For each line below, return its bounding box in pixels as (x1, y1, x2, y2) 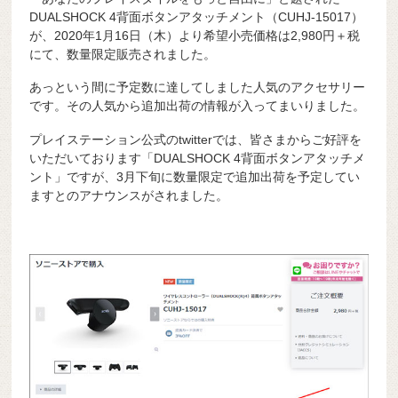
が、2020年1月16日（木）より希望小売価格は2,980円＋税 (29, 28, 361, 43)
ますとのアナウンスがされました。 (29, 188, 229, 203)
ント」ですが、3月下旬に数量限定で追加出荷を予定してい (29, 170, 361, 185)
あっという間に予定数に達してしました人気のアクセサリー (29, 80, 366, 95)
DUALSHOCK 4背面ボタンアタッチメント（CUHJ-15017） (29, 9, 364, 24)
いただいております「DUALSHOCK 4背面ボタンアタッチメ (29, 151, 366, 166)
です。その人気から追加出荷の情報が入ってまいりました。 (29, 99, 366, 114)
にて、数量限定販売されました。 (29, 46, 217, 61)
